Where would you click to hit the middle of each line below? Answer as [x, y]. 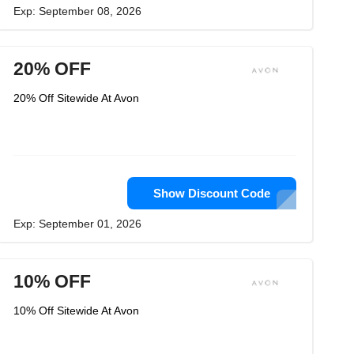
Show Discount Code [212, 193]
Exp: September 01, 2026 [77, 224]
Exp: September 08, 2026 [77, 11]
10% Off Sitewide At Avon [76, 311]
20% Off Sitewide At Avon [76, 98]
